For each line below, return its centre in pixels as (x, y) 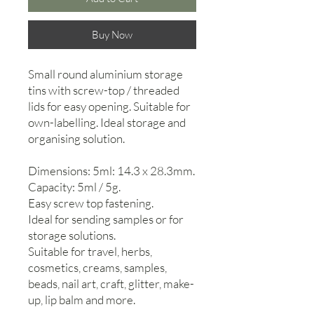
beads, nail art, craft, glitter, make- (111, 283)
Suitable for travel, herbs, (90, 251)
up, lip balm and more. (82, 299)
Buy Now (112, 34)
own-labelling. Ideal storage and (107, 122)
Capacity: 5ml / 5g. (74, 186)
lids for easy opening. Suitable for (109, 106)
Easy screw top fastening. (91, 203)
